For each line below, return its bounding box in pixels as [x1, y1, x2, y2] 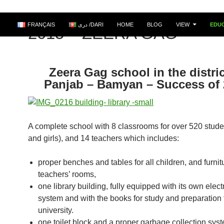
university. [38, 205, 73, 214]
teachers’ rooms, [38, 169, 96, 178]
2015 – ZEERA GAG [28, 23, 177, 42]
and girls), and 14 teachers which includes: [28, 133, 179, 142]
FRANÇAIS [27, 21, 55, 27]
